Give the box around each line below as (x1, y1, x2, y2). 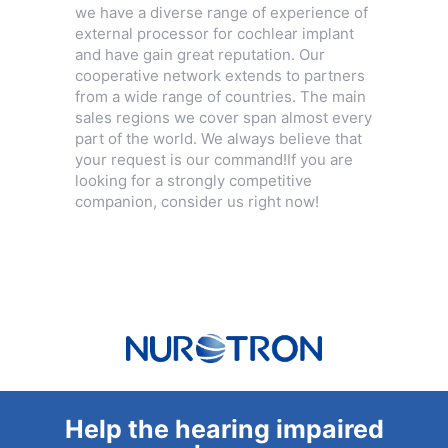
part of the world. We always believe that (74, 128, 362, 148)
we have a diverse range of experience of (74, 2, 368, 22)
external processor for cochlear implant (74, 23, 354, 43)
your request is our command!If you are (74, 149, 353, 169)
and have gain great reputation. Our (74, 44, 325, 64)
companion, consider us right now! (74, 191, 319, 211)
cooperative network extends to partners (74, 65, 365, 85)
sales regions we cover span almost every (74, 107, 372, 127)
